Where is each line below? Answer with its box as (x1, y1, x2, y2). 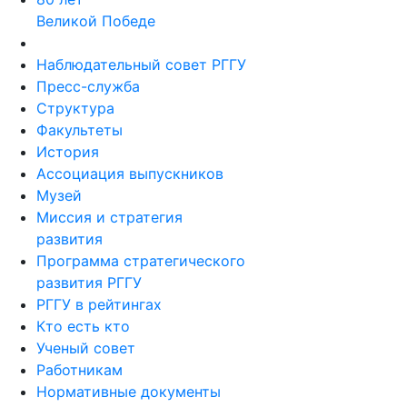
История (36, 143, 99, 162)
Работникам (36, 361, 123, 380)
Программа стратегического (36, 252, 245, 271)
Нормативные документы (36, 382, 221, 402)
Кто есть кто (36, 317, 130, 336)
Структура (36, 99, 114, 118)
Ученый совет (36, 339, 135, 358)
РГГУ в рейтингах (36, 295, 162, 314)
